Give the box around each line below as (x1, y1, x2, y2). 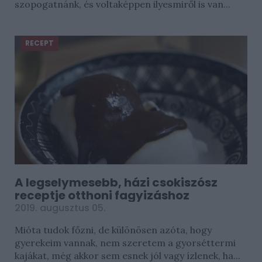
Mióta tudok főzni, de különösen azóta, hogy (15, 224, 212, 236)
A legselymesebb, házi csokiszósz (15, 174, 218, 191)
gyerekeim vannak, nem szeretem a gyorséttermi (15, 237, 236, 249)
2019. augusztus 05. (15, 201, 106, 215)
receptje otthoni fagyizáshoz (15, 187, 189, 204)
